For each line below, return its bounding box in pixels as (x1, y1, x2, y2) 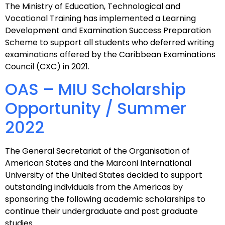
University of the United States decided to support (5, 169, 202, 181)
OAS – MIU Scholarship (5, 78, 186, 101)
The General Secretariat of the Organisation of (5, 145, 190, 157)
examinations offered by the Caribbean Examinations (5, 49, 215, 61)
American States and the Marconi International (5, 157, 191, 169)
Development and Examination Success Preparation (5, 25, 211, 37)
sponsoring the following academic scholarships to (5, 193, 205, 205)
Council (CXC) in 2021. (5, 61, 89, 73)
